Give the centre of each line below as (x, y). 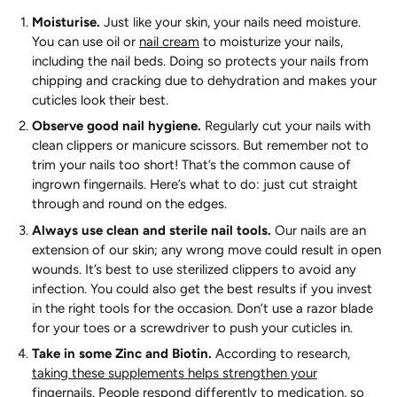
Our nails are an (319, 230)
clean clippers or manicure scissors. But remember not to (200, 146)
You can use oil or (86, 41)
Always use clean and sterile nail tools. (152, 230)
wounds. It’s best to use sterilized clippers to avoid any (194, 269)
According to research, (281, 354)
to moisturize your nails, (271, 41)
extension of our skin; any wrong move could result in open (206, 249)
